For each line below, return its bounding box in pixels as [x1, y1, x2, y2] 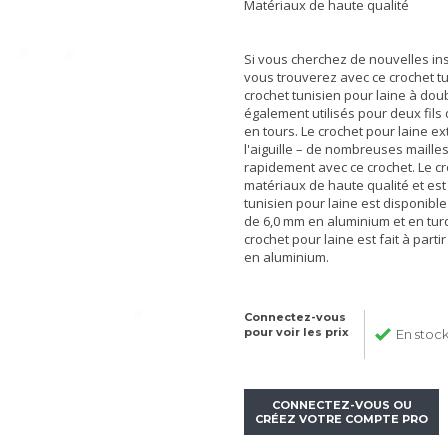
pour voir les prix [244, 325, 349, 339]
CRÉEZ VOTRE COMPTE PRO [255, 412, 428, 426]
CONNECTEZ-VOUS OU [271, 398, 412, 412]
